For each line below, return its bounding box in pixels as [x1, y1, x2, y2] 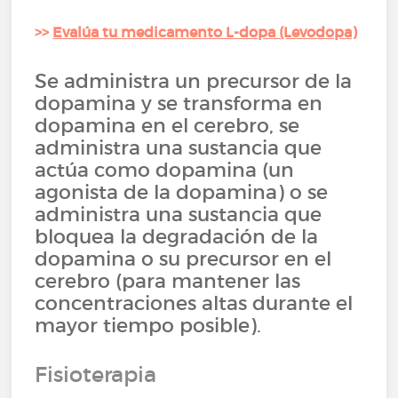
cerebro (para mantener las [35, 268, 301, 293]
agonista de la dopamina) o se [35, 179, 329, 204]
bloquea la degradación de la [35, 224, 319, 249]
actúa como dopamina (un [35, 157, 295, 182]
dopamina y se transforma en [35, 91, 323, 115]
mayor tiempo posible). [35, 313, 262, 338]
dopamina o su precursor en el [35, 246, 332, 271]
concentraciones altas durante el [35, 291, 354, 315]
